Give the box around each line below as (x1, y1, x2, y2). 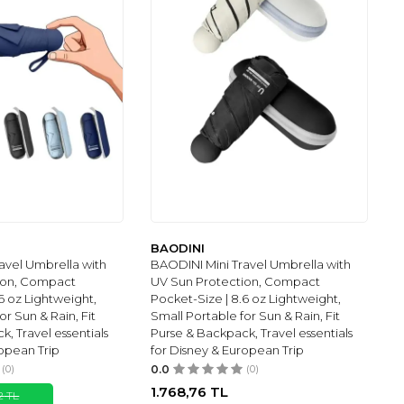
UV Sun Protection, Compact (151, 274, 321, 289)
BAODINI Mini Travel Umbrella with (151, 257, 352, 272)
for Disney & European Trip (151, 343, 305, 358)
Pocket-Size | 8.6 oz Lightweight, (151, 291, 342, 307)
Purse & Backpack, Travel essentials (151, 326, 353, 341)
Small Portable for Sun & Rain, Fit (151, 308, 341, 324)
